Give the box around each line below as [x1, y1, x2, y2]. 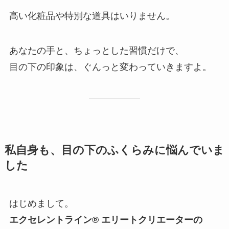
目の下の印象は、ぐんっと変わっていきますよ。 [9, 61, 212, 72]
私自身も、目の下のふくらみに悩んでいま [4, 144, 224, 156]
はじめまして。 [9, 198, 74, 209]
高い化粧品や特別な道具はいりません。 [9, 10, 175, 21]
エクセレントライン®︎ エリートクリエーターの [9, 214, 202, 225]
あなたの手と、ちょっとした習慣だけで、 [9, 45, 184, 56]
